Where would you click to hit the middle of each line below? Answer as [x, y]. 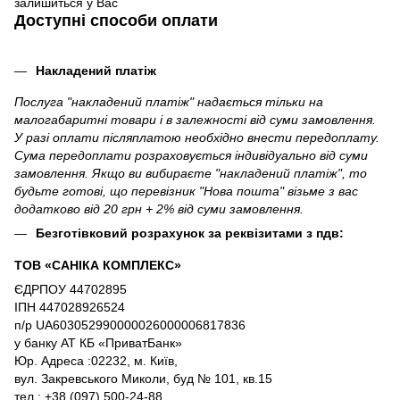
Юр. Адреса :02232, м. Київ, [96, 360]
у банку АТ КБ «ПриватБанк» [98, 342]
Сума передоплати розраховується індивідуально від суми [191, 156]
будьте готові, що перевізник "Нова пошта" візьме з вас [186, 192]
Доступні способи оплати [116, 20]
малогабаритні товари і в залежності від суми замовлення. [195, 120]
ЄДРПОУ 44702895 [71, 289]
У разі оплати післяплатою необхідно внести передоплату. [197, 138]
